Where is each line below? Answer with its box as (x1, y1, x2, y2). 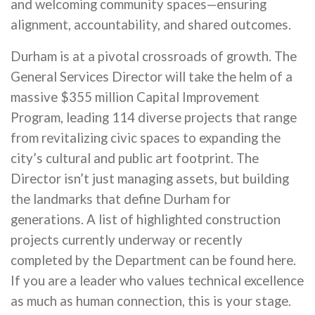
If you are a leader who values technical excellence (11, 273, 304, 288)
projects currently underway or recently (11, 232, 243, 247)
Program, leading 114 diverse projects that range (11, 110, 297, 125)
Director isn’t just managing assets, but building (11, 171, 289, 186)
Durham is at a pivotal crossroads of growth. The (11, 49, 297, 64)
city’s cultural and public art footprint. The (11, 150, 259, 166)
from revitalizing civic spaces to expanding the (11, 130, 281, 146)
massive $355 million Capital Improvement (11, 89, 259, 105)
